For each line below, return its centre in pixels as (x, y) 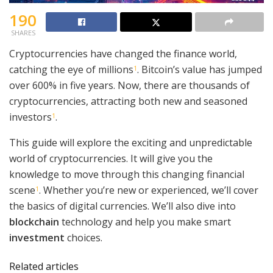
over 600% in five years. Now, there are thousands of (129, 85)
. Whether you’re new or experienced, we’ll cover (149, 190)
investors (30, 117)
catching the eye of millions (71, 69)
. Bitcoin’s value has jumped (200, 69)
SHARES (23, 32)
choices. (83, 237)
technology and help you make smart (145, 222)
